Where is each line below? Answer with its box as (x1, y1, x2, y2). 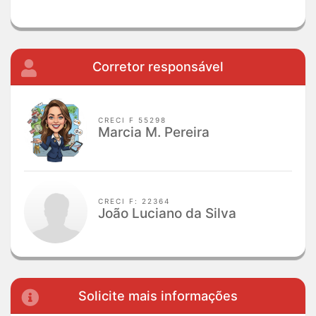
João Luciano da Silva (98, 205, 237, 222)
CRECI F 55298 (98, 116, 167, 125)
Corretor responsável (92, 59, 224, 75)
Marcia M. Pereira (98, 124, 210, 141)
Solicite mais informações (78, 288, 238, 304)
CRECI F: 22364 (98, 197, 171, 206)
